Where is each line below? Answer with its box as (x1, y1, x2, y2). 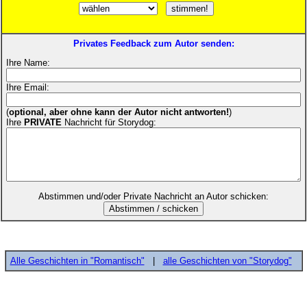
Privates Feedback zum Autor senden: (73, 38, 234, 49)
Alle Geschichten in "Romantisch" (10, 255, 145, 266)
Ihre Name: (6, 58, 50, 69)
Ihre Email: (6, 82, 49, 93)
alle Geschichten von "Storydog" (162, 255, 292, 266)
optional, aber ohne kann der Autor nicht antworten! (9, 107, 229, 118)
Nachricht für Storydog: (62, 117, 156, 128)
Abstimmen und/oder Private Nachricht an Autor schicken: (38, 191, 269, 201)
